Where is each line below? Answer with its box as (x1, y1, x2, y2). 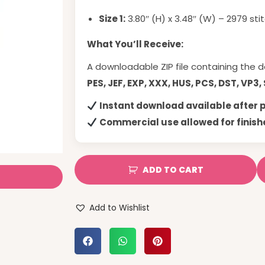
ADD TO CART (142, 164, 203, 176)
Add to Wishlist (89, 202, 150, 214)
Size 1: (99, 12, 125, 25)
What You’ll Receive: (87, 38, 183, 50)
